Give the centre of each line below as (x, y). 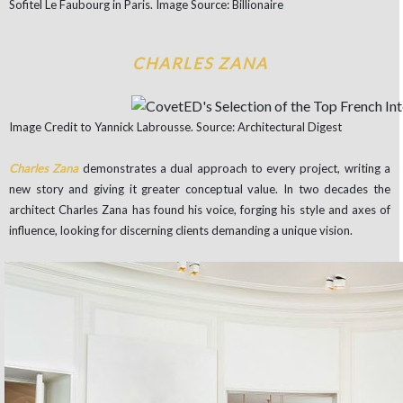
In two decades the (337, 189)
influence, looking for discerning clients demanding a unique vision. (181, 231)
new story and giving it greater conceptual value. (144, 189)
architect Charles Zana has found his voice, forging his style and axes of (200, 210)
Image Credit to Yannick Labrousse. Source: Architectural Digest (175, 127)
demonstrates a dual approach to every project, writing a (237, 169)
